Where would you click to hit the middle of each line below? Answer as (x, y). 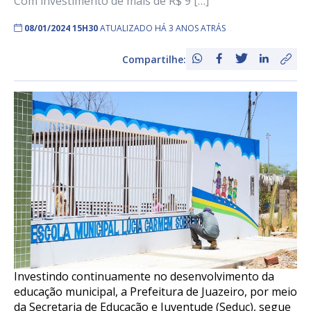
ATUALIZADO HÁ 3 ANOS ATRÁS (163, 28)
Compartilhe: (154, 59)
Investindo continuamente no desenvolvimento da (144, 277)
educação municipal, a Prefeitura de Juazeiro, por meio (155, 292)
